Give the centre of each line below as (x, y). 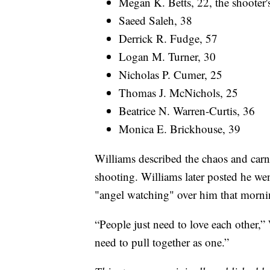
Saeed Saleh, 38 (155, 20)
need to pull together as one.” (162, 242)
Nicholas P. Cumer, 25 (171, 75)
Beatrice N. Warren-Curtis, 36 (187, 111)
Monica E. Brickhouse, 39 (180, 129)
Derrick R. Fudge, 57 (168, 39)
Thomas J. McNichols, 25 (178, 93)
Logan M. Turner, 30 (167, 57)
